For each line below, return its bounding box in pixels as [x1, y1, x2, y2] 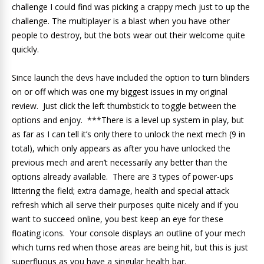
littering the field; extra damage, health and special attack [12, 184, 229, 196]
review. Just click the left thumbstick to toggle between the [12, 100, 236, 111]
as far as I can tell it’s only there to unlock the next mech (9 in [12, 128, 245, 140]
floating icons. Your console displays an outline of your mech [12, 227, 246, 239]
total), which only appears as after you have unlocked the [12, 142, 230, 154]
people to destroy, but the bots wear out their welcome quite [12, 29, 245, 41]
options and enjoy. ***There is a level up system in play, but [12, 114, 244, 126]
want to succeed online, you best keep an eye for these [12, 213, 223, 225]
